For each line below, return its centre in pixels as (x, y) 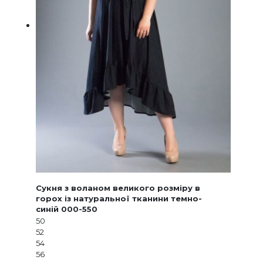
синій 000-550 (66, 209)
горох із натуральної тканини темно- (119, 198)
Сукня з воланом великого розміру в (118, 188)
